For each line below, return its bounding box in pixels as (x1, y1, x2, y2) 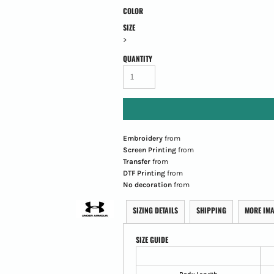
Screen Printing (122, 145, 176, 154)
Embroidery (122, 133, 163, 143)
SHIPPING (196, 204, 226, 215)
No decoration (122, 180, 172, 189)
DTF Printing (122, 168, 165, 177)
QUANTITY (122, 53, 152, 64)
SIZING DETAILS (132, 204, 178, 215)
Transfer (122, 157, 150, 166)
